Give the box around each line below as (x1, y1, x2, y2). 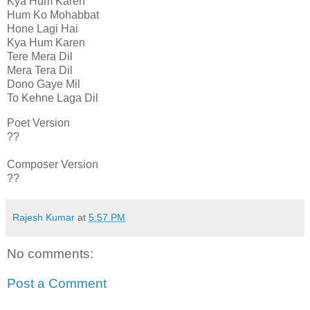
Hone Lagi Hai (7, 22, 78, 35)
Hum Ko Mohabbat (7, 8, 99, 21)
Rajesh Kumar (12, 211, 75, 223)
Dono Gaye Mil (7, 77, 80, 90)
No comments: (7, 246, 93, 261)
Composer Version (7, 158, 98, 170)
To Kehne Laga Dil (7, 91, 98, 104)
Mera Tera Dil (7, 64, 73, 76)
